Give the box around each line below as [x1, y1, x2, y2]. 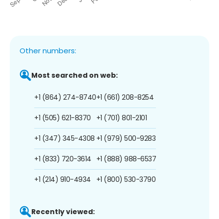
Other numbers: [20, 45, 76, 56]
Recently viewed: [31, 206, 95, 217]
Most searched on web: [31, 70, 118, 80]
